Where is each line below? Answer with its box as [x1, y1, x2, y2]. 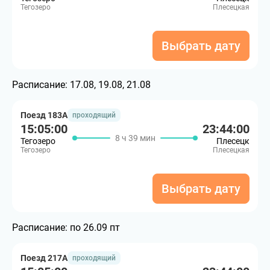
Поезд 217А [20, 253, 67, 263]
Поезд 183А [20, 110, 67, 120]
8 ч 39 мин [115, 133, 155, 143]
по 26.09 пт [70, 222, 120, 233]
